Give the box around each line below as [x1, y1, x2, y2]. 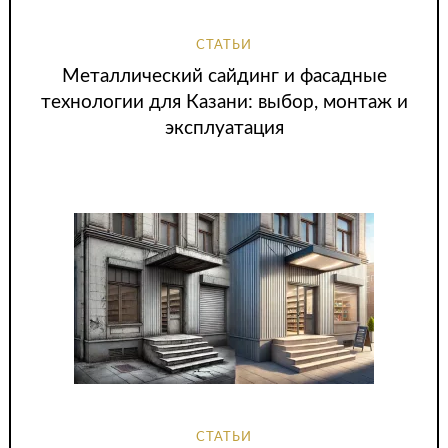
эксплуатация [164, 119, 284, 139]
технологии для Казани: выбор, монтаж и [40, 93, 408, 113]
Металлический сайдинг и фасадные [61, 67, 387, 87]
